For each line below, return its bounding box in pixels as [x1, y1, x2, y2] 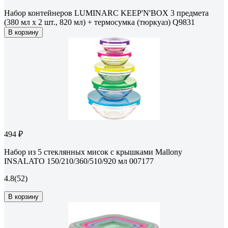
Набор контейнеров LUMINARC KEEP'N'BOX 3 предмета [4, 9, 209, 18]
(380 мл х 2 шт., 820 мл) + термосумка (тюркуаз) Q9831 [4, 18, 195, 27]
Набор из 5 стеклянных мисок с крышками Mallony [4, 148, 182, 157]
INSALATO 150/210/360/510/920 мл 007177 [4, 157, 154, 166]
